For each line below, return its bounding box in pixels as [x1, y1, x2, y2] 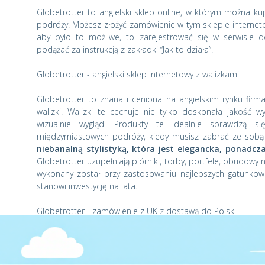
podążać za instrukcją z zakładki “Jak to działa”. [36, 44, 213, 55]
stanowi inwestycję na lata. [36, 180, 137, 192]
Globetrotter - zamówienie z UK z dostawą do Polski [36, 205, 236, 216]
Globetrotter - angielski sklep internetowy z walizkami [36, 69, 239, 80]
